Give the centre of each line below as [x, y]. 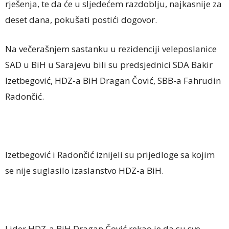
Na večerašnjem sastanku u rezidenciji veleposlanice [111, 49]
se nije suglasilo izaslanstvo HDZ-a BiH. [84, 170]
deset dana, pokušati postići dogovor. [81, 19]
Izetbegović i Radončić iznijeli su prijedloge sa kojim [110, 154]
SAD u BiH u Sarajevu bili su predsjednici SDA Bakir [109, 64]
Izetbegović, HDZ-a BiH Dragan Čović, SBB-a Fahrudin [113, 80]
